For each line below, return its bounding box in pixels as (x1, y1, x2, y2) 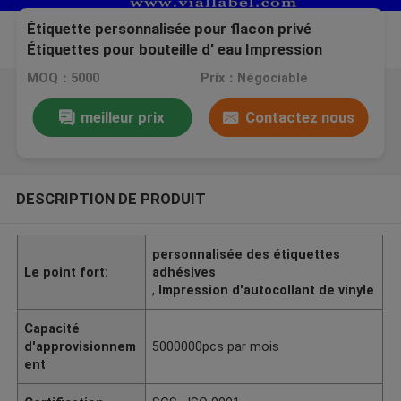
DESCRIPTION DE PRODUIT (15, 189, 206, 208)
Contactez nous (244, 107, 354, 126)
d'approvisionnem (24, 338, 137, 354)
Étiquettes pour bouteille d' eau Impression (27, 40, 323, 59)
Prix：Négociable (200, 71, 308, 86)
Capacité (24, 320, 81, 336)
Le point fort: (24, 264, 109, 279)
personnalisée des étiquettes (152, 246, 341, 261)
